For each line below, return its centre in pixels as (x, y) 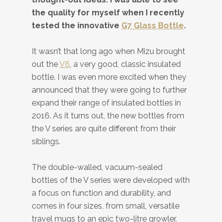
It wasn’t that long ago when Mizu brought (109, 51)
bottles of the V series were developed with (111, 180)
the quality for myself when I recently (108, 13)
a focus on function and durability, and (101, 193)
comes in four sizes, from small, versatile (106, 206)
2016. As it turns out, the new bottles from (108, 116)
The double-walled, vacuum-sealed (97, 167)
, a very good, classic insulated (125, 64)
